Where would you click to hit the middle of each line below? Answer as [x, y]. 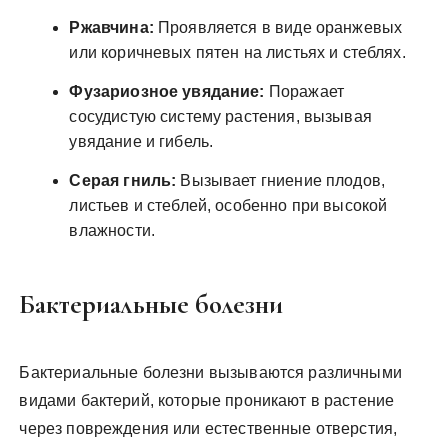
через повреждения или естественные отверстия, [208, 428]
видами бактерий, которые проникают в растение [207, 400]
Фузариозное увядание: [167, 91]
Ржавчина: [111, 27]
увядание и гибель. [141, 141]
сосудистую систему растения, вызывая [220, 116]
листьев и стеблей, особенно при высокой [228, 205]
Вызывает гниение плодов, [281, 180]
